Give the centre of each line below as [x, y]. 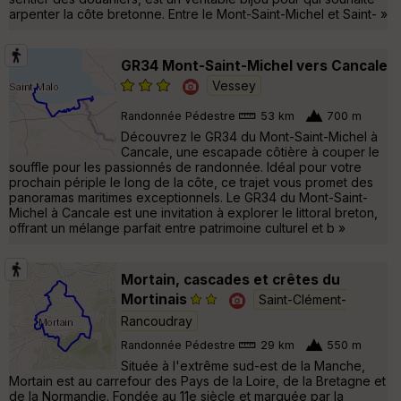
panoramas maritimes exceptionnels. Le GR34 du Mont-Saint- [188, 197]
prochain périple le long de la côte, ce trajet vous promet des [191, 182]
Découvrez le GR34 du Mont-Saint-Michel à [249, 136]
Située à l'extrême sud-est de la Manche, [243, 365]
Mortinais [154, 299]
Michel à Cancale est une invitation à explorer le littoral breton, [193, 212]
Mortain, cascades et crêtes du [230, 279]
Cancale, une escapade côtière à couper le [250, 151]
